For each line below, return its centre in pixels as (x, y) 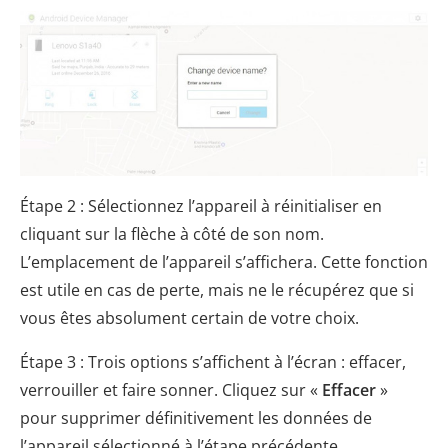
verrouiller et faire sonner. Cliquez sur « (169, 390)
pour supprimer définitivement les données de (196, 418)
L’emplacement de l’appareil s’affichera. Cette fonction (224, 262)
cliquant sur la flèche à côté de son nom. (172, 234)
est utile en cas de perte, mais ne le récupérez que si (217, 290)
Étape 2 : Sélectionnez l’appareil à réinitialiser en (201, 206)
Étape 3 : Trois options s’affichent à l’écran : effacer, (213, 362)
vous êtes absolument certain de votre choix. (189, 318)
